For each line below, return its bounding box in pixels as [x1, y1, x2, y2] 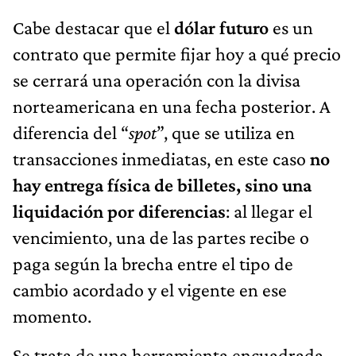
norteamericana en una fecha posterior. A [13, 95, 331, 117]
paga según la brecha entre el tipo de [13, 252, 293, 274]
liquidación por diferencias [13, 199, 226, 222]
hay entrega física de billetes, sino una [13, 173, 311, 195]
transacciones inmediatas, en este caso [13, 147, 310, 169]
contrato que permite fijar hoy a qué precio [13, 42, 341, 64]
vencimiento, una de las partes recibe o [13, 226, 309, 248]
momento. [13, 304, 91, 327]
